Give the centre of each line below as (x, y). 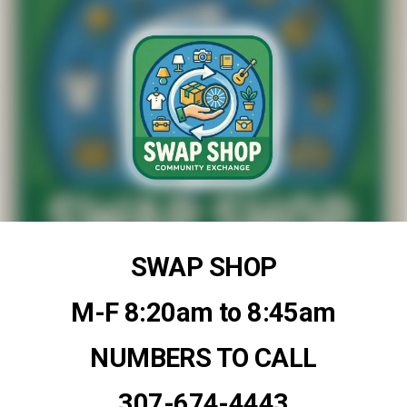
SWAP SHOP (203, 268)
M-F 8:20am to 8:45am (203, 313)
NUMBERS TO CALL (203, 358)
